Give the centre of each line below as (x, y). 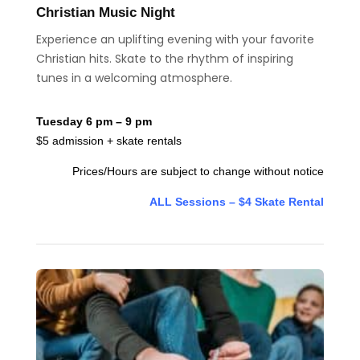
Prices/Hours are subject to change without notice (198, 172)
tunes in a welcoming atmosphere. (134, 78)
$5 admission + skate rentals (108, 141)
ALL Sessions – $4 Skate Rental (237, 202)
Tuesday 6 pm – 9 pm (94, 122)
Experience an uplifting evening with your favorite (175, 40)
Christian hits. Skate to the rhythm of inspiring (164, 59)
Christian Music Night (105, 13)
